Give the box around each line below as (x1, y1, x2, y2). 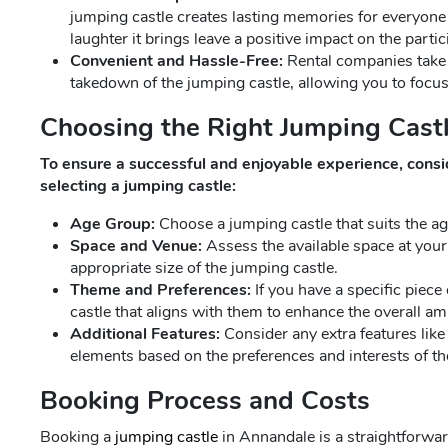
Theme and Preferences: (70, 279, 251, 301)
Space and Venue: (70, 235, 202, 257)
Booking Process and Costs (40, 383, 370, 418)
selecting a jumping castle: (40, 175, 236, 197)
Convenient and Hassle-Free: (70, 50, 283, 72)
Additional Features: (70, 323, 220, 345)
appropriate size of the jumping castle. (70, 257, 338, 279)
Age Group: (70, 213, 155, 235)
